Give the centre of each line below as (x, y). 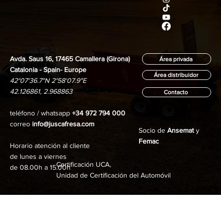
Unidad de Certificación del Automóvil (113, 175)
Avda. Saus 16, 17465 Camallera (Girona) (70, 59)
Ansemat (180, 130)
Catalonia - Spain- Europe (48, 70)
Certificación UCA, (83, 164)
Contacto (176, 92)
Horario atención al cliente (50, 146)
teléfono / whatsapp (41, 113)
